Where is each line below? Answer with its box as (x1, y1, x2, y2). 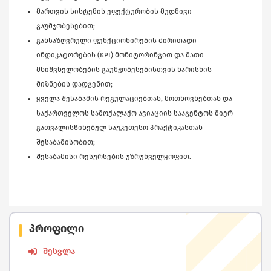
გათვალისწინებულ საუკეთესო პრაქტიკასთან (36, 123, 203, 132)
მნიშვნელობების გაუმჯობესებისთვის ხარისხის (36, 65, 212, 74)
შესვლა (43, 246, 75, 257)
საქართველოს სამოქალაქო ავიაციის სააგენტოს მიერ (36, 109, 233, 118)
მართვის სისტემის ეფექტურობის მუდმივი (36, 7, 192, 16)
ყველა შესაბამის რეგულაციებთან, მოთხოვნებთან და (36, 94, 232, 103)
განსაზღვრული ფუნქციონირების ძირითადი (36, 36, 197, 45)
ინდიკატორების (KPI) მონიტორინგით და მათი (36, 51, 204, 60)
